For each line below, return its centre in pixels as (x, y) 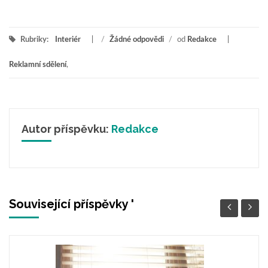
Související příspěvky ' (71, 204)
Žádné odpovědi (137, 39)
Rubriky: (34, 39)
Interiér (68, 39)
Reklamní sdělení (38, 65)
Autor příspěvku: (66, 129)
